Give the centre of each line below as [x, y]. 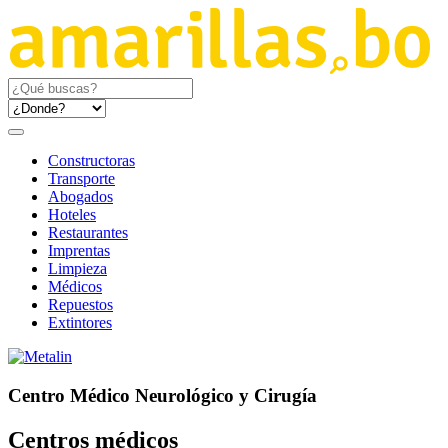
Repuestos [80, 304]
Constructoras [91, 160]
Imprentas [79, 250]
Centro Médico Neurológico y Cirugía [162, 395]
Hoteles [72, 214]
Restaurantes [88, 232]
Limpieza [77, 268]
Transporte [81, 178]
